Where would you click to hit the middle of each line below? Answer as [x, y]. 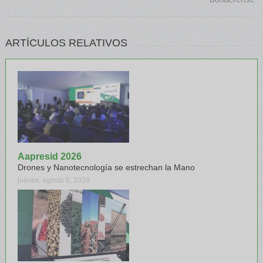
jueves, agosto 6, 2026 [53, 180]
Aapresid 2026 [49, 156]
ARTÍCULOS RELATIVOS [66, 43]
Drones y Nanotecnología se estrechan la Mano [106, 167]
